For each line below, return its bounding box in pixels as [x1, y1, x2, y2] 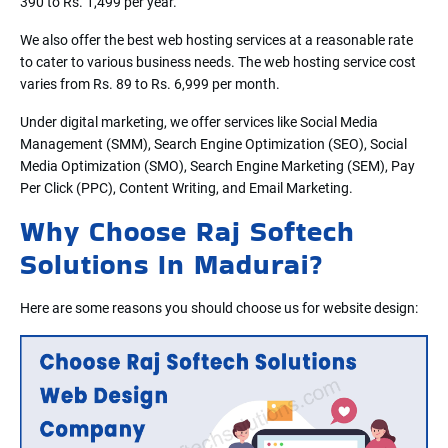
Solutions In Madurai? [20, 244, 323, 284]
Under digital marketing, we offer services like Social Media [20, 113, 378, 130]
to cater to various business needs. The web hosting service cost [20, 53, 416, 70]
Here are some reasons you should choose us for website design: [20, 299, 418, 316]
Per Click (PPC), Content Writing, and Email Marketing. [20, 179, 353, 196]
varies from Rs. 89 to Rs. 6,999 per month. [20, 75, 280, 92]
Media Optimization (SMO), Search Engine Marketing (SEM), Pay [20, 157, 415, 174]
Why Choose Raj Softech [20, 211, 355, 251]
